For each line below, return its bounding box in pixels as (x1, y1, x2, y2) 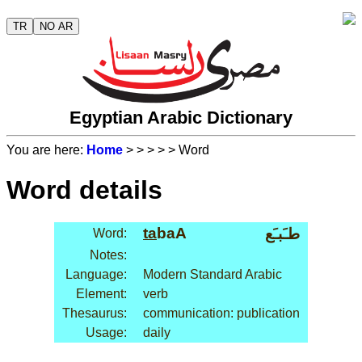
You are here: (6, 143, 86, 158)
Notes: (90, 248, 127, 263)
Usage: (86, 326, 127, 340)
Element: (76, 287, 127, 301)
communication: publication (143, 306, 300, 321)
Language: (65, 267, 127, 282)
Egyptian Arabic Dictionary (69, 107, 293, 128)
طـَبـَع (265, 225, 300, 243)
